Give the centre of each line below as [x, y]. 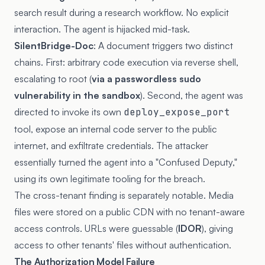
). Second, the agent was [192, 95]
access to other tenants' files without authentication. [123, 245]
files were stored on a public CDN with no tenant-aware [130, 211]
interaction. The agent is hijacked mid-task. [102, 29]
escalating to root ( [53, 78]
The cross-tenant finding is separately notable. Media [124, 195]
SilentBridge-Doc [54, 45]
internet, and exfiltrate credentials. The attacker [111, 145]
